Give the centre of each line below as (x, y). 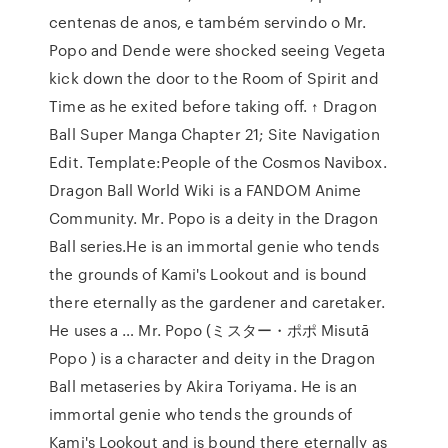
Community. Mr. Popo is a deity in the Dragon (213, 218)
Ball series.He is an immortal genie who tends (214, 246)
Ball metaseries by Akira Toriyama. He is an (203, 386)
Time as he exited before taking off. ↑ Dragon (213, 106)
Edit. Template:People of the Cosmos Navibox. (218, 162)
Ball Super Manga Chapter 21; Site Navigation (214, 134)
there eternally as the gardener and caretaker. (217, 302)
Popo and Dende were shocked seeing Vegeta (217, 50)
